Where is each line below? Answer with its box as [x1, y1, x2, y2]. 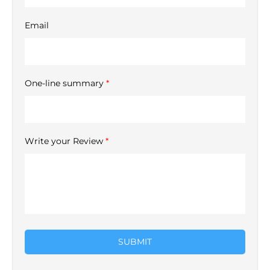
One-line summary [25, 77, 106, 89]
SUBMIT [118, 236, 152, 247]
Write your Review [25, 135, 105, 146]
